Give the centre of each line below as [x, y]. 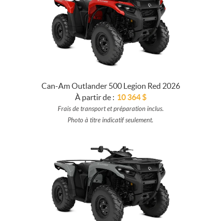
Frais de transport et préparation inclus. [110, 109]
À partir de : [94, 97]
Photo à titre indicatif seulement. [110, 120]
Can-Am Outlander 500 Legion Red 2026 [110, 86]
